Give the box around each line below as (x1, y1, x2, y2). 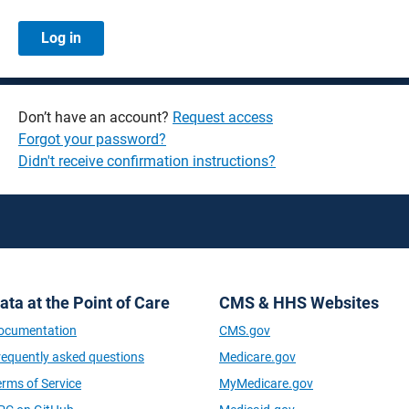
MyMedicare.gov (219, 376, 313, 391)
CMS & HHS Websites (219, 293, 379, 312)
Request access (173, 109, 273, 126)
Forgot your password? (18, 131, 166, 148)
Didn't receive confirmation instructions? (18, 152, 276, 170)
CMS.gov (219, 323, 270, 338)
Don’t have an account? (18, 109, 173, 126)
